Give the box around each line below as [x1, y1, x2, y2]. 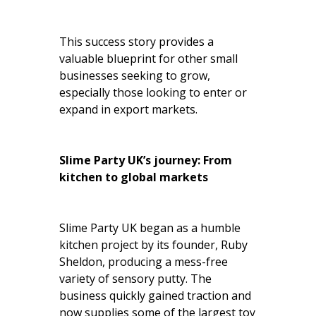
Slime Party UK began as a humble [59, 219, 241, 236]
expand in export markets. [59, 101, 197, 117]
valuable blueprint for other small [59, 50, 238, 66]
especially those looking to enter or [59, 84, 247, 100]
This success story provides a [59, 33, 214, 49]
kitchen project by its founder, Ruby [59, 236, 248, 253]
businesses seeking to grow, [59, 67, 210, 83]
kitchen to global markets [59, 169, 208, 185]
